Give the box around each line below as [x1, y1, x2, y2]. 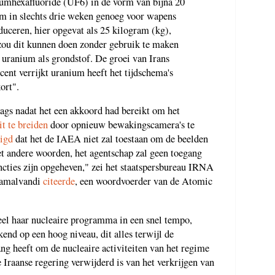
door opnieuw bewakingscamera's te [48, 118, 195, 132]
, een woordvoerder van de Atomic [75, 174, 212, 188]
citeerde [43, 174, 75, 188]
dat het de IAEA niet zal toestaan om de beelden [13, 132, 208, 146]
